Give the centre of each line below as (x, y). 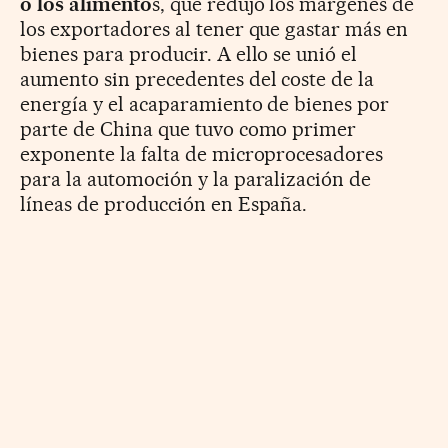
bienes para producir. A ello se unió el (189, 53)
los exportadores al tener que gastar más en (214, 28)
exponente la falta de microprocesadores (202, 153)
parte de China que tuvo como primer (188, 128)
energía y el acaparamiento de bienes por (205, 103)
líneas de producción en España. (164, 203)
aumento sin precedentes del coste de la (197, 78)
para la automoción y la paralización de (196, 178)
